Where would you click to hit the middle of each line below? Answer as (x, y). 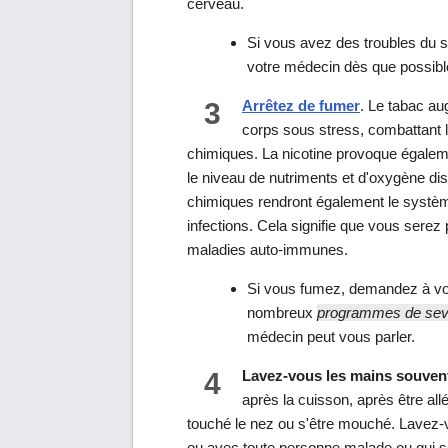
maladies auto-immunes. (267, 250)
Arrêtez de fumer (301, 106)
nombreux (282, 313)
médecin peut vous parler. (331, 337)
